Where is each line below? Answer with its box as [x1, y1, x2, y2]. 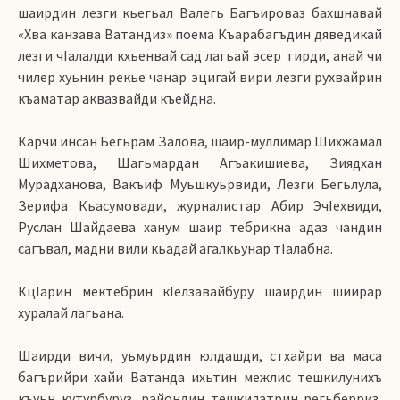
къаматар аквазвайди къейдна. [18, 89, 216, 107]
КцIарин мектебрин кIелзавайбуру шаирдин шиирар [18, 282, 382, 300]
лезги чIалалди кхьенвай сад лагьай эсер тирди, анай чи [18, 46, 382, 64]
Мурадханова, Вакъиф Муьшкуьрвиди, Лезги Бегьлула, [18, 175, 382, 193]
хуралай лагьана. [18, 304, 124, 321]
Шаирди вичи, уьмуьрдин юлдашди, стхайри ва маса [18, 346, 382, 364]
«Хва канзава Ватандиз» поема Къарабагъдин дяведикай [18, 25, 382, 43]
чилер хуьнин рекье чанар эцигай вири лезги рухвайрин [18, 68, 382, 86]
